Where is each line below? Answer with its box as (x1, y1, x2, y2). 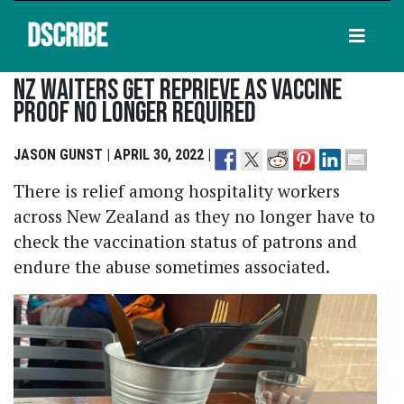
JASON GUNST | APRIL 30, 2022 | (14, 145, 215, 163)
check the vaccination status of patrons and (14, 229, 357, 252)
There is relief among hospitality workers (14, 179, 340, 202)
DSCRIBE (28, 17, 108, 56)
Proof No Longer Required (14, 96, 256, 132)
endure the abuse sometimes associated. (14, 254, 329, 278)
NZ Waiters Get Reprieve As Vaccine (14, 73, 342, 109)
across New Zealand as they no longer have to (14, 204, 375, 227)
